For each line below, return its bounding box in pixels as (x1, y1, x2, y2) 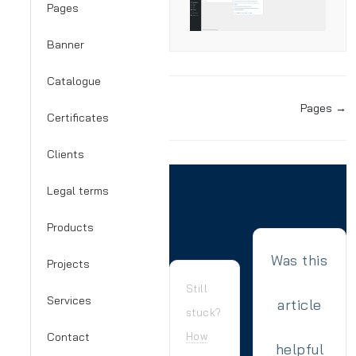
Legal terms (47, 184, 109, 198)
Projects (47, 257, 90, 271)
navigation (168, 119, 260, 143)
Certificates (47, 110, 109, 125)
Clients (47, 147, 84, 161)
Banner (47, 37, 84, 52)
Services (47, 293, 91, 308)
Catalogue (47, 74, 101, 88)
